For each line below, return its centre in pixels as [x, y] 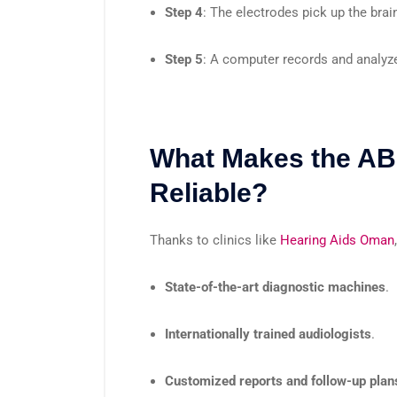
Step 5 [184, 59]
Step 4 [184, 12]
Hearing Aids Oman [337, 240]
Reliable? [209, 192]
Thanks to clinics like [215, 240]
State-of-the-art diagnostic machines [275, 287]
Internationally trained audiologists [268, 334]
